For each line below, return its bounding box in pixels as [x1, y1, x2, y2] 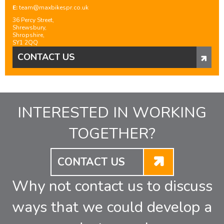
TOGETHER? [68, 123, 155, 144]
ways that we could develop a [12, 197, 212, 217]
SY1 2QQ [12, 38, 38, 46]
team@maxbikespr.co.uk [19, 3, 88, 11]
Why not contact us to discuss [11, 176, 212, 196]
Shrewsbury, [12, 23, 46, 31]
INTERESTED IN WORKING [17, 102, 206, 123]
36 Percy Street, [12, 16, 54, 24]
